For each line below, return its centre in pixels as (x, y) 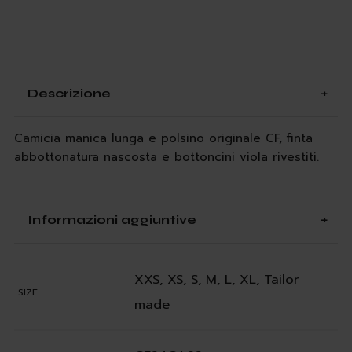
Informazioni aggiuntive (112, 219)
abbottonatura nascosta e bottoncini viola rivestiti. (166, 157)
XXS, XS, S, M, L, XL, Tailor (216, 279)
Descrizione (70, 93)
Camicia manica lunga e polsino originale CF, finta (163, 138)
